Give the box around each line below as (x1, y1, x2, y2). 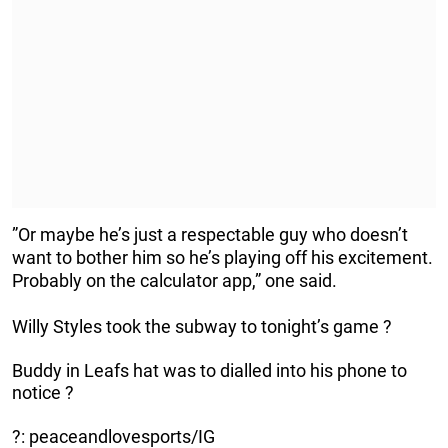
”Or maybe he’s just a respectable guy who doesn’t (12, 224, 408, 246)
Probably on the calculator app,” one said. (12, 270, 337, 292)
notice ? (12, 382, 74, 404)
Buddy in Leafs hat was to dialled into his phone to (12, 360, 407, 382)
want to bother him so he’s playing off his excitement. (12, 247, 433, 269)
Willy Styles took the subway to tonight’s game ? (12, 316, 392, 338)
